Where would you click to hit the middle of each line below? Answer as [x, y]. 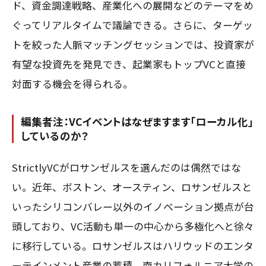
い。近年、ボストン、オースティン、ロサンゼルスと [132, 187]
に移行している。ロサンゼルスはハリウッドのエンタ [133, 246]
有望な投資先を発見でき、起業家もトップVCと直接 [129, 64]
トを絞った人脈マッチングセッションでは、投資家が [133, 44]
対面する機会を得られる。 [72, 83]
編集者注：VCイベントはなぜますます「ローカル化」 [137, 122]
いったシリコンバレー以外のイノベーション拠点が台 [133, 207]
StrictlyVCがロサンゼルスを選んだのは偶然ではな [126, 168]
